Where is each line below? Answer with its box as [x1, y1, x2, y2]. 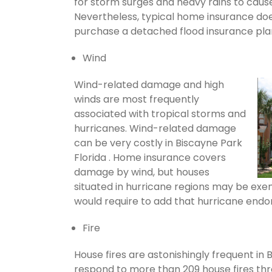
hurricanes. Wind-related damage [74, 121, 236, 135]
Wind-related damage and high [74, 77, 224, 92]
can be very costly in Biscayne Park [74, 135, 242, 150]
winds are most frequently [74, 92, 199, 106]
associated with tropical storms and [74, 106, 246, 121]
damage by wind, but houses [74, 165, 209, 179]
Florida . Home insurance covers [74, 150, 226, 165]
